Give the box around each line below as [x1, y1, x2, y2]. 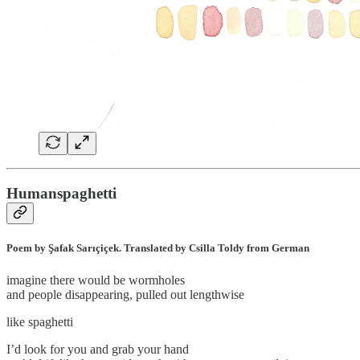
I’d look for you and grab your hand [6, 342, 189, 356]
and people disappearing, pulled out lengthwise [6, 287, 244, 301]
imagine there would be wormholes [6, 272, 185, 287]
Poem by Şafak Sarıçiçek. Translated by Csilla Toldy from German [6, 242, 309, 255]
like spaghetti [6, 314, 73, 329]
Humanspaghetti [6, 185, 117, 202]
